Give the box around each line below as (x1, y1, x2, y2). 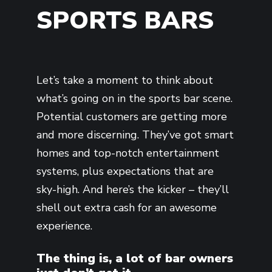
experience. (36, 219, 92, 234)
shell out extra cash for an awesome (36, 200, 217, 216)
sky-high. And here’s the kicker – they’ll (36, 182, 229, 197)
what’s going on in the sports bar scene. (36, 91, 233, 106)
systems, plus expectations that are (36, 164, 214, 179)
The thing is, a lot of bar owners (36, 250, 233, 267)
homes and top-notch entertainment (36, 146, 219, 161)
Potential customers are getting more (36, 109, 227, 124)
